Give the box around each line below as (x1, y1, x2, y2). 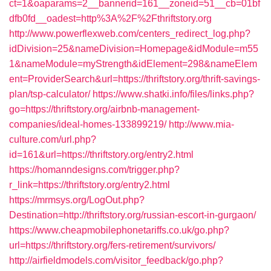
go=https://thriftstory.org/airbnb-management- (9, 104, 200, 114)
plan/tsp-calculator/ (9, 89, 90, 99)
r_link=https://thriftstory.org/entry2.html (9, 180, 170, 190)
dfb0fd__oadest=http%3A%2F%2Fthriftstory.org (9, 13, 212, 24)
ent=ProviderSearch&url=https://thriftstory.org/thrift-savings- (9, 74, 260, 84)
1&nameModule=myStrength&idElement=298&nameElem (9, 59, 257, 69)
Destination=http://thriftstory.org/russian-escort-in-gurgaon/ (9, 210, 256, 220)
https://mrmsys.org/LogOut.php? (9, 195, 145, 205)
